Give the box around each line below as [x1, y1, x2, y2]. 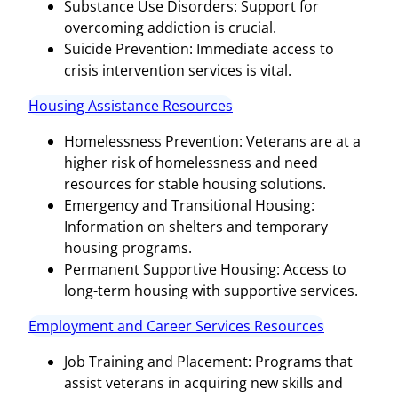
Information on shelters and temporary [64, 216, 328, 236]
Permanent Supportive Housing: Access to [64, 259, 346, 279]
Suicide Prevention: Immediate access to [64, 38, 334, 59]
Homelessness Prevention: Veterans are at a [64, 131, 361, 151]
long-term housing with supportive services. [64, 280, 358, 300]
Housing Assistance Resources [28, 95, 233, 115]
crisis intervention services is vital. [64, 60, 291, 80]
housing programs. [64, 237, 192, 258]
